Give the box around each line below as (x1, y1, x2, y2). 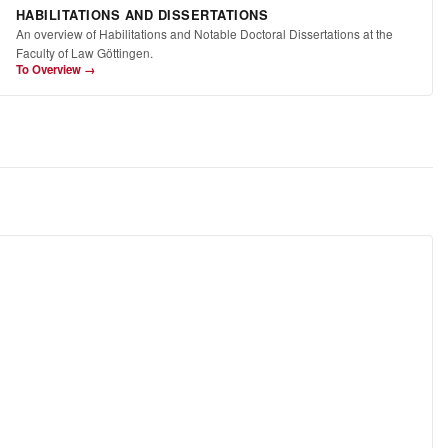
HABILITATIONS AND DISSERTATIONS (15, 6, 269, 25)
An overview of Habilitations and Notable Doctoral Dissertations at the (15, 25, 393, 43)
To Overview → (15, 61, 95, 79)
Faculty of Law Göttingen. (15, 44, 153, 62)
